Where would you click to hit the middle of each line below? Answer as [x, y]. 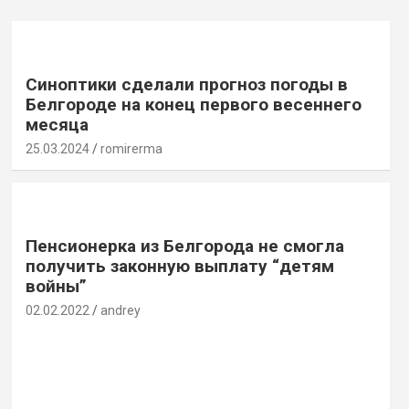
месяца [57, 124]
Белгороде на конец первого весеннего [193, 104]
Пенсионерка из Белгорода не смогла [184, 246]
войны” [56, 286]
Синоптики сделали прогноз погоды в [186, 84]
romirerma [131, 148]
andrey [120, 310]
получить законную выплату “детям [179, 266]
